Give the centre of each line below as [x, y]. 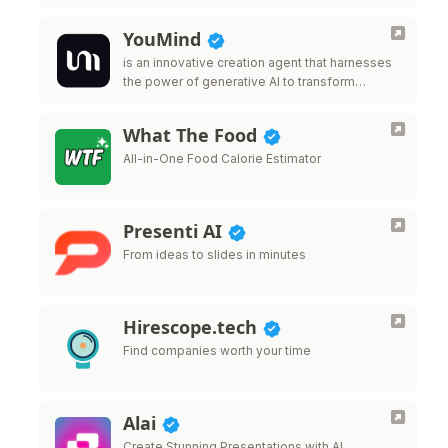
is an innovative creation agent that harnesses [257, 62]
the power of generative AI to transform [239, 81]
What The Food [192, 135]
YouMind [164, 39]
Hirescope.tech [192, 327]
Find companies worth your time [217, 350]
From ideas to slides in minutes [214, 254]
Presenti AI [175, 231]
